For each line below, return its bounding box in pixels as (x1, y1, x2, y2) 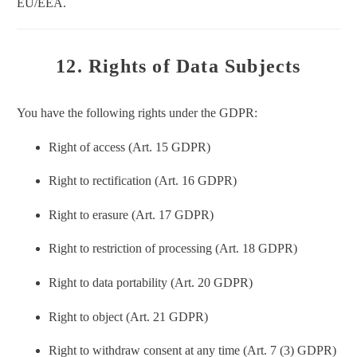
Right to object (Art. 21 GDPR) (49, 309, 208, 324)
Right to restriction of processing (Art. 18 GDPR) (49, 241, 297, 256)
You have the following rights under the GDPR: (17, 105, 257, 120)
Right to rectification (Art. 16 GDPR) (49, 174, 237, 188)
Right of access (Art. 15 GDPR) (49, 139, 210, 154)
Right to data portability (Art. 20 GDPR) (49, 275, 253, 289)
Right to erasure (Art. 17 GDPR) (49, 207, 214, 222)
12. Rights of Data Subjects (56, 56, 301, 77)
